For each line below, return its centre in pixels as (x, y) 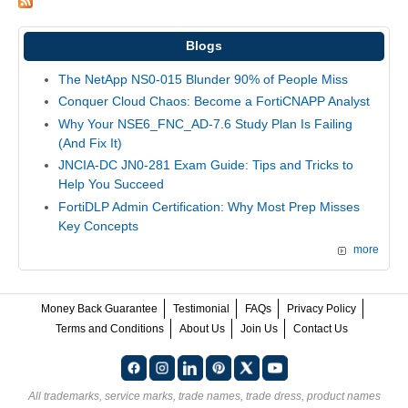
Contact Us (321, 328)
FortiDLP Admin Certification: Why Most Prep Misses (209, 207)
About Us (202, 328)
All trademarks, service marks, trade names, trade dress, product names (204, 396)
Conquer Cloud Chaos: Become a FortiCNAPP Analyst (214, 102)
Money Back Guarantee (99, 308)
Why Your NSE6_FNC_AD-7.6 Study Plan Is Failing (205, 123)
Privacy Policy (321, 308)
